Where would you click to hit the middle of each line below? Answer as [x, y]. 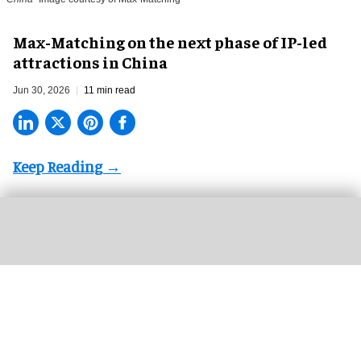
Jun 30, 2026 [41, 91]
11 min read [110, 91]
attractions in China [90, 62]
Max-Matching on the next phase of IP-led [170, 42]
